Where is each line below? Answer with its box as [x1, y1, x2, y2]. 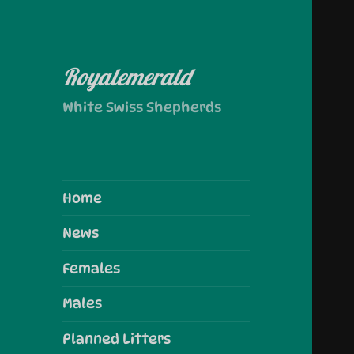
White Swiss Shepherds [62, 98, 222, 115]
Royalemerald [62, 62, 191, 92]
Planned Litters [62, 330, 171, 348]
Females [62, 259, 121, 277]
